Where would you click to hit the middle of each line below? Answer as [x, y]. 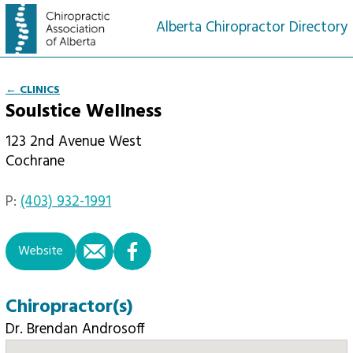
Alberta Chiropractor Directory [252, 28]
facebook [203, 245]
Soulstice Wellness [84, 112]
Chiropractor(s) [69, 307]
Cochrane [35, 162]
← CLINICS [33, 91]
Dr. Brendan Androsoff [75, 330]
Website [41, 251]
